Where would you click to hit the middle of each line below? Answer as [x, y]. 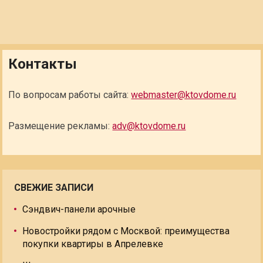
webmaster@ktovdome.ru [184, 95]
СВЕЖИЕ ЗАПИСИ [54, 188]
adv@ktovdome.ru [149, 126]
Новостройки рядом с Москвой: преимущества [126, 231]
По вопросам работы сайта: [70, 95]
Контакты [43, 64]
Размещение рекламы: [60, 126]
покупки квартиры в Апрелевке [93, 244]
